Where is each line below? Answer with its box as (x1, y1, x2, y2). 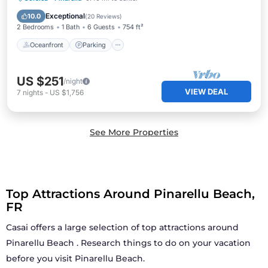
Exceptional (45, 11, 85, 20)
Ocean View (66, 8, 103, 17)
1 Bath (62, 23, 80, 31)
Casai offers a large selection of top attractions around (6, 222, 239, 233)
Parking (83, 40, 106, 49)
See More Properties (90, 127, 178, 138)
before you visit (6, 253, 72, 264)
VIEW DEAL (185, 87, 228, 96)
